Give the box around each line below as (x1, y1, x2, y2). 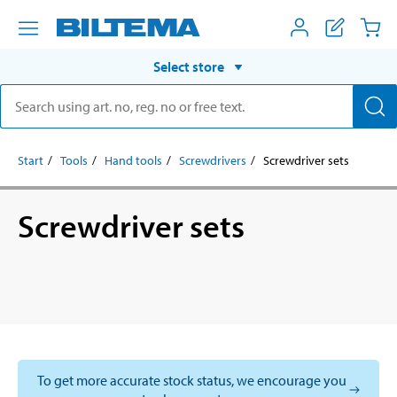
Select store (153, 57, 224, 75)
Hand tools (105, 152, 162, 168)
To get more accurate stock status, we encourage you (36, 370, 346, 389)
